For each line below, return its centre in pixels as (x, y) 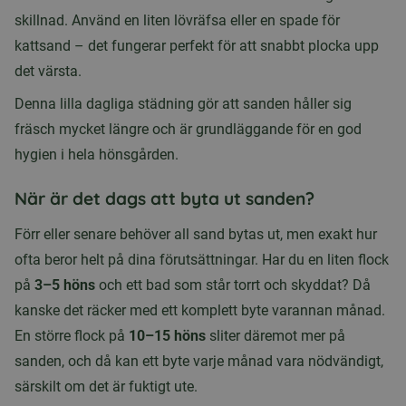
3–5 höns (65, 285)
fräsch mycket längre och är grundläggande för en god (188, 130)
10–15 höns (167, 336)
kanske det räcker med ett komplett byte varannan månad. (200, 311)
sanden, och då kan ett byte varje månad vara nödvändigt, (199, 362)
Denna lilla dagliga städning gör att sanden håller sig (183, 104)
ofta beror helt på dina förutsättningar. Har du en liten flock (202, 260)
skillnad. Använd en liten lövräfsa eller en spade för (177, 21)
